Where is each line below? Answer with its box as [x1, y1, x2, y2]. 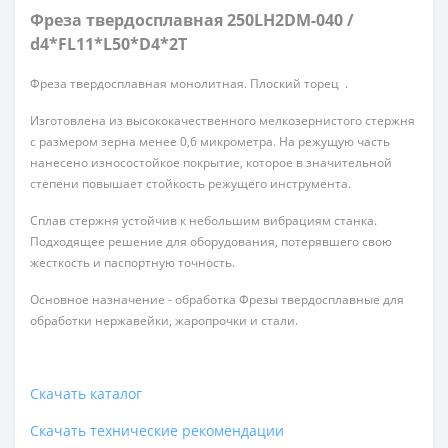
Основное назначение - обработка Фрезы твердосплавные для [30, 290, 404, 308]
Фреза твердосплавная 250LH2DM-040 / [30, 8, 354, 31]
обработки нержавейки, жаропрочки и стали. [30, 311, 298, 329]
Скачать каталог [30, 383, 142, 403]
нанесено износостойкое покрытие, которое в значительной [30, 153, 392, 171]
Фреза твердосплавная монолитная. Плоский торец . [30, 74, 354, 92]
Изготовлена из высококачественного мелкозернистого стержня [30, 111, 415, 129]
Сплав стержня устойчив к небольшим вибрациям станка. [30, 211, 377, 229]
